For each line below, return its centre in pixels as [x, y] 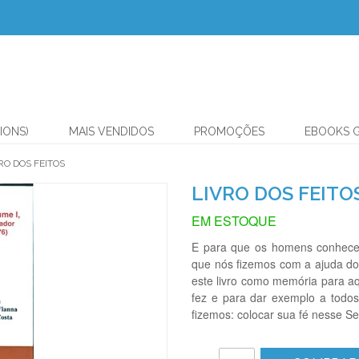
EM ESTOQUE [234, 221]
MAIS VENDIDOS [111, 131]
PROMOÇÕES [229, 131]
